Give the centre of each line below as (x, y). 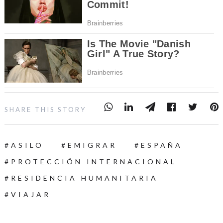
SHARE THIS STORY (45, 109)
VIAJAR (31, 194)
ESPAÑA (162, 145)
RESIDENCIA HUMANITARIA (84, 178)
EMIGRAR (92, 145)
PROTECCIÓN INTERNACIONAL (94, 161)
